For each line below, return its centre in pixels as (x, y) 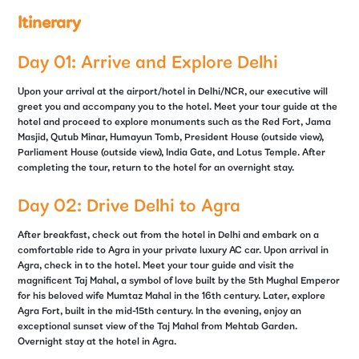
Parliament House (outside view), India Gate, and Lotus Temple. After (172, 153)
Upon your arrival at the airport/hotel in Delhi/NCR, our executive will (173, 92)
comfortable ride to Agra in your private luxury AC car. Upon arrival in (173, 250)
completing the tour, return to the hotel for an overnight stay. (156, 168)
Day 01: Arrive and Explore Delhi (148, 64)
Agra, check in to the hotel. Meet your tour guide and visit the (156, 265)
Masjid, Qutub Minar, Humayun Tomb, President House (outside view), (171, 138)
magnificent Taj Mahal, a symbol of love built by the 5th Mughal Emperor (179, 280)
